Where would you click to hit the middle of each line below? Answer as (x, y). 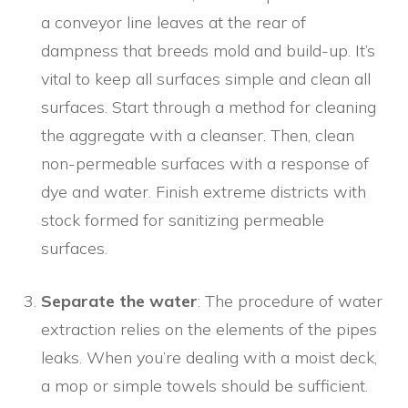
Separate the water (119, 301)
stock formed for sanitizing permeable (183, 220)
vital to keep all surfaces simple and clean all (206, 79)
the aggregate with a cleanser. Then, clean (198, 136)
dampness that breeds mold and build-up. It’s (208, 51)
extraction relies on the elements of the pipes (209, 330)
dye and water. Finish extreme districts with (204, 192)
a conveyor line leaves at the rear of (173, 23)
